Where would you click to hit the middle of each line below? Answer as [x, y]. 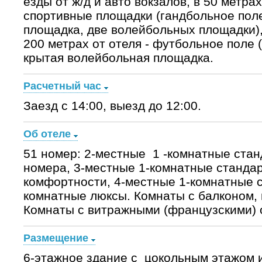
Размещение [56, 238]
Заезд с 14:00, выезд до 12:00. [112, 106]
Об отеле [47, 134]
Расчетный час [62, 86]
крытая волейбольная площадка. [118, 58]
